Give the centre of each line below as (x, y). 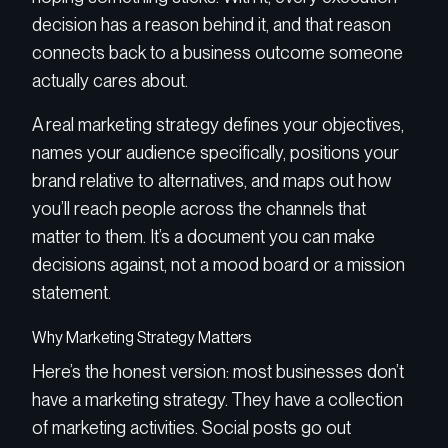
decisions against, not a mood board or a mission (218, 265)
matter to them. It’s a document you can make (203, 237)
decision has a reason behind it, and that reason (211, 25)
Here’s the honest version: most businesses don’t (218, 371)
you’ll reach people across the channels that (199, 209)
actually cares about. (110, 81)
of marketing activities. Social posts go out (191, 427)
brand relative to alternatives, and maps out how (211, 181)
